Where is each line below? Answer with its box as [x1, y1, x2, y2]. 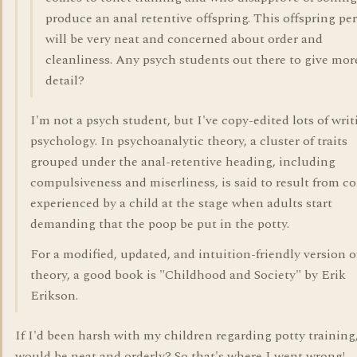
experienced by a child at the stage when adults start [30, 194, 332, 213]
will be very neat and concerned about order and [45, 29, 323, 49]
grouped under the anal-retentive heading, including [30, 152, 335, 171]
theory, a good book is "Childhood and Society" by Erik [30, 265, 346, 284]
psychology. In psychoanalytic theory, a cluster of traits [30, 131, 347, 151]
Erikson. [30, 286, 78, 305]
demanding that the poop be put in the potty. [30, 214, 289, 233]
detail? [45, 71, 84, 90]
